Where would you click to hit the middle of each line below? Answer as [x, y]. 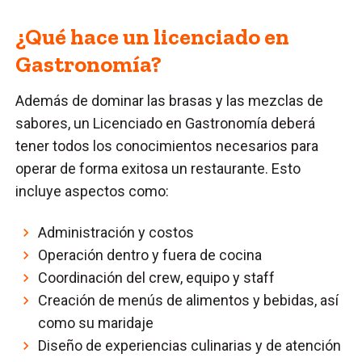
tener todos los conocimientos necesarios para [167, 145]
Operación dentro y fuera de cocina [150, 255]
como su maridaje [96, 322]
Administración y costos [116, 232]
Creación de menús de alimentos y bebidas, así [189, 300]
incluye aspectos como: [94, 191]
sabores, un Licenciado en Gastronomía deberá [166, 123]
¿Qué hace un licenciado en [153, 36]
